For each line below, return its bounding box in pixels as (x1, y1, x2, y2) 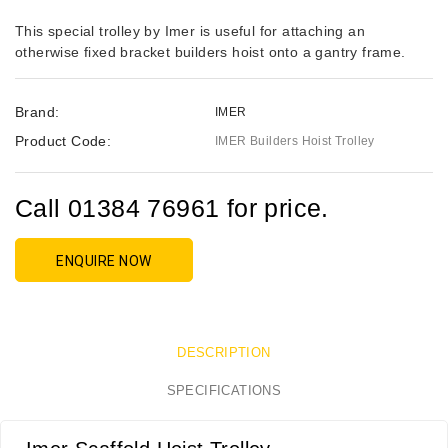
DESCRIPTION (177, 345, 271, 361)
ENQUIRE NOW (56, 253, 152, 270)
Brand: (15, 104, 60, 121)
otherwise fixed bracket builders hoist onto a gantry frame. (15, 44, 406, 61)
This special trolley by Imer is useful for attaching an (15, 23, 365, 40)
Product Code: (15, 133, 112, 150)
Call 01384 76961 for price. (15, 194, 329, 223)
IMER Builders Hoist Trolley (215, 134, 375, 149)
